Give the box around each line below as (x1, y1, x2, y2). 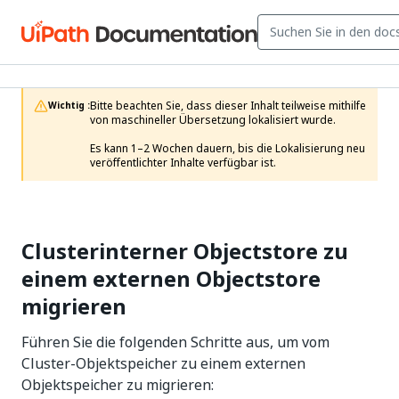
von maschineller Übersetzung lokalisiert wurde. (90, 112, 336, 128)
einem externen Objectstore (21, 263, 321, 295)
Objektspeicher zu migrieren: (21, 374, 214, 395)
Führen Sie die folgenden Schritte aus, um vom (21, 331, 330, 353)
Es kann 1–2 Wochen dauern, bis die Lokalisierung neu (90, 141, 365, 157)
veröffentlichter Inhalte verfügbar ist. (90, 155, 276, 171)
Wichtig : (48, 99, 90, 112)
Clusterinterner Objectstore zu (21, 235, 348, 267)
